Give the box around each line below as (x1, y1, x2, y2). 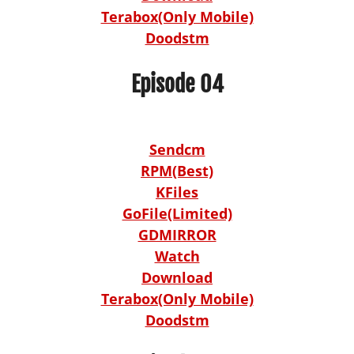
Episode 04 (130, 70, 224, 98)
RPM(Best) (141, 160, 213, 180)
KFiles (156, 182, 198, 201)
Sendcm (149, 139, 205, 159)
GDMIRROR (137, 224, 217, 244)
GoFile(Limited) (122, 203, 232, 223)
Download (141, 267, 213, 287)
